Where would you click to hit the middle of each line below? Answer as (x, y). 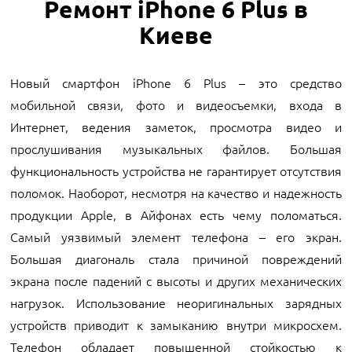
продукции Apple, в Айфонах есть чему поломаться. (176, 214)
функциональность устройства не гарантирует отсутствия (176, 170)
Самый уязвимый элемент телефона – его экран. (176, 236)
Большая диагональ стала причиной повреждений (176, 258)
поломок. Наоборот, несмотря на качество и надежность (176, 192)
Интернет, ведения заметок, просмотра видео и (176, 126)
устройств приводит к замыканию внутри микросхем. (176, 324)
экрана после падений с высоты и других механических (176, 280)
